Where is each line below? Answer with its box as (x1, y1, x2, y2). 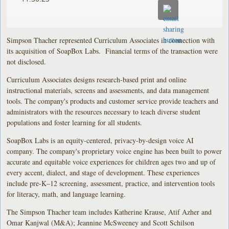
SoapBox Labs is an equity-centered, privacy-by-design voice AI (7, 135, 194, 145)
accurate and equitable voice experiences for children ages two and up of (7, 156, 216, 167)
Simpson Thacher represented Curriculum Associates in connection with (7, 35, 215, 45)
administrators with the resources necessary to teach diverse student (7, 106, 201, 117)
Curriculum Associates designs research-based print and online (7, 74, 187, 84)
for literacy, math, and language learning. (7, 189, 126, 199)
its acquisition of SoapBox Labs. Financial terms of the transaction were (7, 45, 218, 56)
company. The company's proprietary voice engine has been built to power (7, 146, 222, 156)
